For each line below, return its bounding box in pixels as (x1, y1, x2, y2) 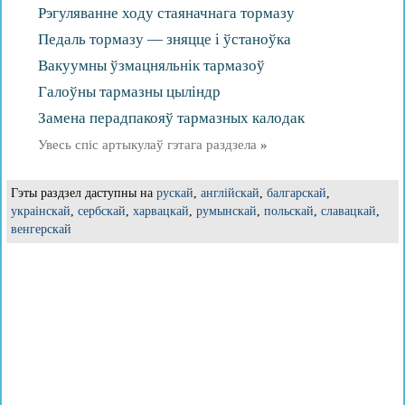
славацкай (321, 204, 376, 218)
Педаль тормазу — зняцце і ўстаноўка (38, 31, 291, 48)
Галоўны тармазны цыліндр (38, 83, 221, 100)
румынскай (196, 204, 257, 218)
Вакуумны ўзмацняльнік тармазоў (38, 57, 265, 74)
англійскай (201, 186, 259, 200)
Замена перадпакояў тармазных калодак (38, 109, 305, 127)
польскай (264, 204, 314, 218)
